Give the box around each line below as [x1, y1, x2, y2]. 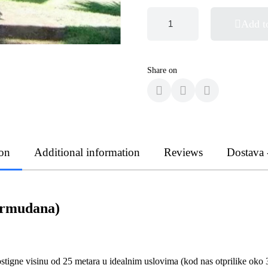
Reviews [163, 145, 203, 159]
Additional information [33, 145, 140, 159]
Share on [147, 65, 177, 75]
